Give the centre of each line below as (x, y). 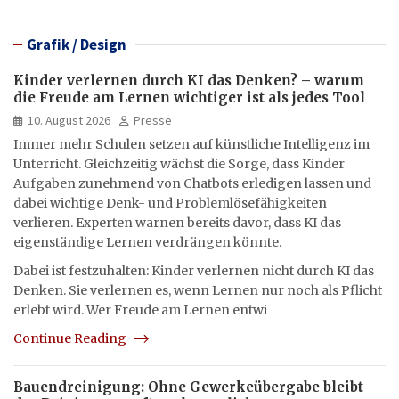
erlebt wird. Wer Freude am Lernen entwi (140, 309)
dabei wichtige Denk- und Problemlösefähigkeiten (170, 203)
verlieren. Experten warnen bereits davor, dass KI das (177, 222)
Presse (153, 120)
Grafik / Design (77, 44)
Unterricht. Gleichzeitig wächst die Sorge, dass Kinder (179, 163)
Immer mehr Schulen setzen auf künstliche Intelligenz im (191, 144)
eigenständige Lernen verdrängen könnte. (147, 242)
